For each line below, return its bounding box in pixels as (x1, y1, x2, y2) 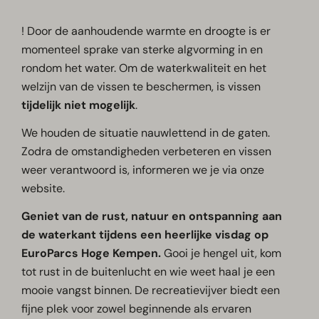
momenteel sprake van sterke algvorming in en (21, 42, 263, 58)
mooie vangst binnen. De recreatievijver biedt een (21, 283, 281, 298)
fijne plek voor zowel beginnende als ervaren (21, 301, 252, 317)
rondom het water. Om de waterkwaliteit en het (21, 61, 267, 76)
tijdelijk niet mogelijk (21, 98, 136, 113)
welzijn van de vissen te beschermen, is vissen (21, 79, 261, 95)
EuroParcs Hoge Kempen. (21, 246, 162, 261)
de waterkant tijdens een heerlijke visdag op (21, 227, 269, 243)
